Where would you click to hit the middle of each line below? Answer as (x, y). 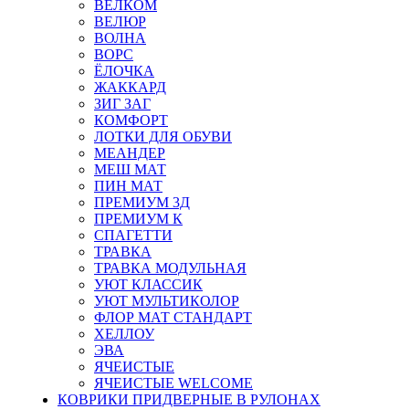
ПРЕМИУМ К (138, 219)
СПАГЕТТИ (133, 236)
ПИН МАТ (128, 186)
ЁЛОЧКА (124, 71)
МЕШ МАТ (130, 170)
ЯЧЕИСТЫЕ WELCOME (173, 383)
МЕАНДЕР (130, 153)
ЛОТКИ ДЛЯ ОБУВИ (163, 137)
